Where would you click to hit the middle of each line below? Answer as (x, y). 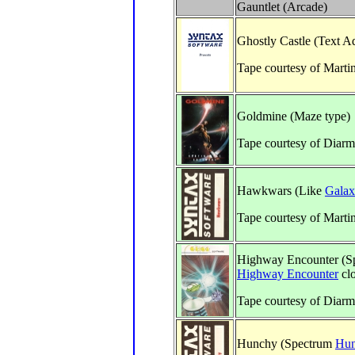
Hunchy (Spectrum (286, 344)
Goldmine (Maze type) (294, 116)
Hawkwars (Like (281, 191)
